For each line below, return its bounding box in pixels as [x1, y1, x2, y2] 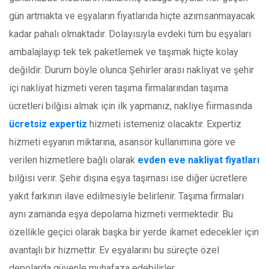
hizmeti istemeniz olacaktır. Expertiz [87, 118, 241, 130]
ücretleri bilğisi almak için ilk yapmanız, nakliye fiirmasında [9, 100, 252, 112]
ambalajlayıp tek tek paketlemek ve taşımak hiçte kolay [9, 46, 238, 58]
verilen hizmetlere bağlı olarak [9, 154, 138, 166]
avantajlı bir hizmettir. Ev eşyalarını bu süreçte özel [9, 244, 219, 256]
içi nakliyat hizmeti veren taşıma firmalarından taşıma [9, 82, 228, 94]
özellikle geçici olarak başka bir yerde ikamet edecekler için [9, 226, 259, 238]
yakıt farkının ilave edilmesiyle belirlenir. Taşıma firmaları [9, 190, 244, 202]
